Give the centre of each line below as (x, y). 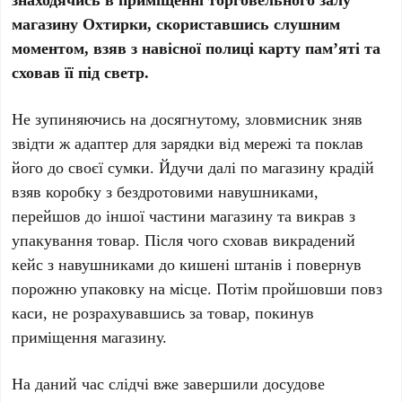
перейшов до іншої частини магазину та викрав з (184, 215)
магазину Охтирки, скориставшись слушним (176, 23)
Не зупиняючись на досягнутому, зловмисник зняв (188, 118)
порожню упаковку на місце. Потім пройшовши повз (197, 288)
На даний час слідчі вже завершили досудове (169, 383)
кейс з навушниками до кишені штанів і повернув (187, 264)
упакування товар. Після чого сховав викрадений (184, 240)
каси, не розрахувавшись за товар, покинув (163, 312)
